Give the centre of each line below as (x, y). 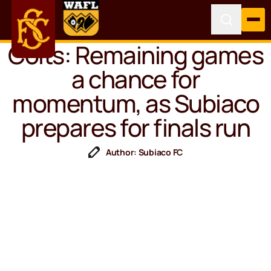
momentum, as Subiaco (135, 103)
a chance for (135, 79)
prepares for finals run (135, 127)
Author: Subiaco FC (144, 152)
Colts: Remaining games (135, 55)
